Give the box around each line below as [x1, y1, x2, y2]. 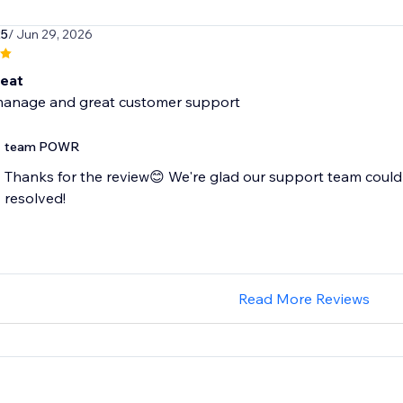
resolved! [4, 189, 66, 208]
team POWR [4, 139, 80, 156]
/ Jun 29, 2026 [7, 26, 93, 43]
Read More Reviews [237, 290, 370, 309]
